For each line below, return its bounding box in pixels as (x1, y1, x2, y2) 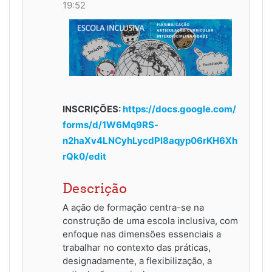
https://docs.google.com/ (123, 103, 236, 115)
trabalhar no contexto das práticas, (63, 242, 211, 254)
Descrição (63, 180, 127, 197)
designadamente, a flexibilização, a (63, 255, 212, 267)
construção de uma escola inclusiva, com (63, 215, 238, 227)
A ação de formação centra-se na (63, 202, 204, 214)
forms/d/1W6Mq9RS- (63, 119, 158, 131)
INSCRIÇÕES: (63, 103, 123, 115)
